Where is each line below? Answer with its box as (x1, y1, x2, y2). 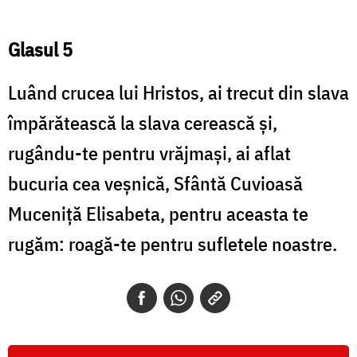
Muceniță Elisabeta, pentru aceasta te (8, 201, 308, 227)
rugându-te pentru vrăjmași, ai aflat (8, 140, 291, 167)
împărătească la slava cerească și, (8, 110, 277, 136)
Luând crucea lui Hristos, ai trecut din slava (8, 80, 349, 106)
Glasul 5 (8, 37, 73, 63)
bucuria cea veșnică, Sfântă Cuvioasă (8, 171, 303, 197)
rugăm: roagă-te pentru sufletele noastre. (8, 231, 337, 257)
